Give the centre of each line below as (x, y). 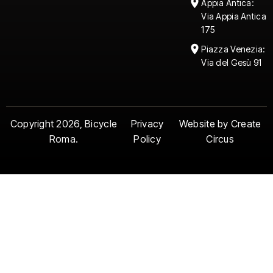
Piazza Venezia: (233, 49)
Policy (147, 139)
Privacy (147, 124)
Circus (220, 139)
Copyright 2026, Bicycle (64, 124)
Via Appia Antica (234, 16)
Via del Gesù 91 (232, 63)
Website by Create (220, 124)
